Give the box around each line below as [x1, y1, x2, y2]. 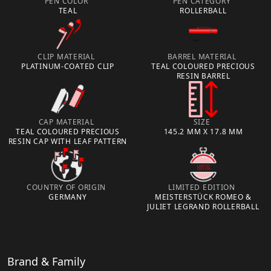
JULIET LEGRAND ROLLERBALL [147, 201, 260, 212]
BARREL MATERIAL [167, 51, 237, 62]
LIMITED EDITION [168, 181, 235, 192]
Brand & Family [7, 253, 85, 269]
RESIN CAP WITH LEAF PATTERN [8, 135, 128, 146]
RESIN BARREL [176, 70, 230, 81]
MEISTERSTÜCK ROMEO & [154, 191, 252, 202]
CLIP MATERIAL [38, 51, 95, 62]
